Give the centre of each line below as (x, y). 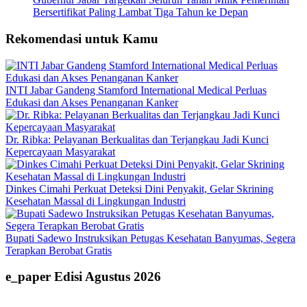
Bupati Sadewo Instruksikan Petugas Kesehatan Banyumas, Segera (150, 238)
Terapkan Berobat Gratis (59, 250)
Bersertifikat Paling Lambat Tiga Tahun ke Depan (140, 12)
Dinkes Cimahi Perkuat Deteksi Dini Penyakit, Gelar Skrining (139, 188)
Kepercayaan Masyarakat (60, 151)
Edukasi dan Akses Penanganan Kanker (92, 102)
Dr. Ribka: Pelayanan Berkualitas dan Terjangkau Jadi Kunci (137, 139)
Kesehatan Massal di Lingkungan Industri (96, 201)
